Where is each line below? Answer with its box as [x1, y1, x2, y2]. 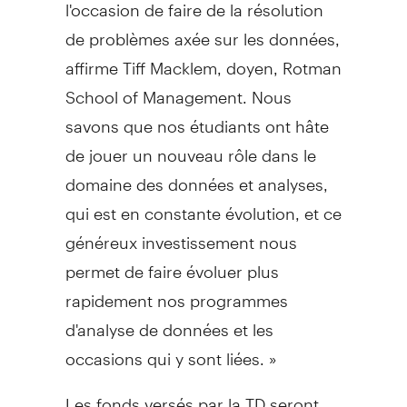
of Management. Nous [117, 71, 292, 107]
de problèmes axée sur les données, [65, 13, 340, 49]
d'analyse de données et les [65, 303, 273, 340]
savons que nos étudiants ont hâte [65, 100, 329, 136]
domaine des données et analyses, [65, 158, 328, 194]
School [65, 71, 118, 107]
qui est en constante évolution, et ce [65, 187, 342, 223]
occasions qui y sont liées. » [65, 333, 277, 369]
